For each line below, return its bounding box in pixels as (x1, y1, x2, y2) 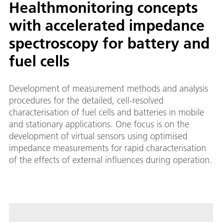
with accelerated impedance (9, 16, 205, 35)
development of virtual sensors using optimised (9, 130, 187, 142)
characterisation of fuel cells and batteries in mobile (9, 107, 204, 118)
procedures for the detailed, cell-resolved (9, 95, 164, 107)
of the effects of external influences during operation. (9, 154, 212, 166)
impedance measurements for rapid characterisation (9, 142, 206, 154)
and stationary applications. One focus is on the (9, 118, 189, 130)
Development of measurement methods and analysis (9, 83, 208, 95)
